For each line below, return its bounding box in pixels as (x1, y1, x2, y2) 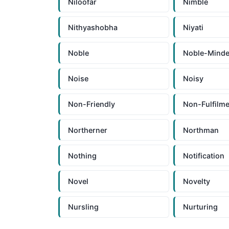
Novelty (182, 176, 210, 186)
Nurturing (182, 202, 218, 212)
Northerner (68, 125, 107, 134)
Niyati (182, 22, 203, 32)
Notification (182, 151, 224, 160)
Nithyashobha (68, 22, 118, 32)
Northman (182, 125, 219, 134)
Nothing (68, 151, 97, 160)
